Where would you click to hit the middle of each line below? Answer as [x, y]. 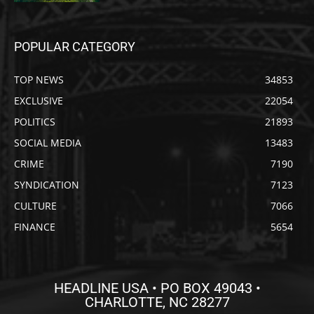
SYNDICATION [47, 185]
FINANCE [35, 227]
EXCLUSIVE [39, 101]
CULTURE [35, 206]
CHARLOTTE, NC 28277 [157, 302]
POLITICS [35, 122]
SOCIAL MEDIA [48, 143]
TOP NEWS [39, 80]
